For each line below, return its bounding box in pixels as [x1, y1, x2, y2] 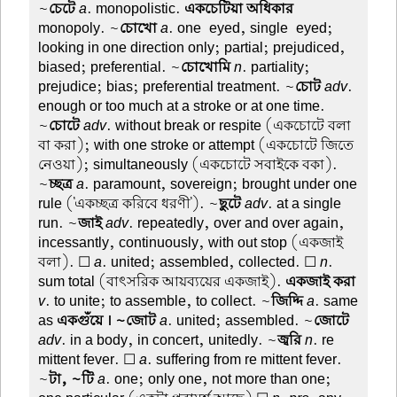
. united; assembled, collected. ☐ [102, 252, 321, 272]
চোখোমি [181, 57, 231, 77]
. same [315, 291, 359, 311]
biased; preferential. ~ [38, 57, 182, 77]
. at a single [268, 193, 342, 214]
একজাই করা [285, 271, 356, 292]
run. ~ [38, 213, 79, 233]
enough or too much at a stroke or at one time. [38, 96, 326, 116]
